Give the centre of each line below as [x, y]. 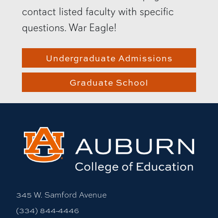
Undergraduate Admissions [109, 58]
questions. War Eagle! [69, 28]
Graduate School [109, 82]
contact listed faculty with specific [98, 12]
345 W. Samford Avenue [61, 194]
